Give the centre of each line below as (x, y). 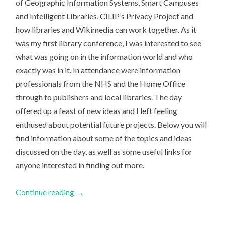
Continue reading (46, 192)
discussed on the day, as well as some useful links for (104, 151)
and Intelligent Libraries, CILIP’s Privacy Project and (105, 16)
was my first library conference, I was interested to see (109, 43)
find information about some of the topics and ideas (104, 138)
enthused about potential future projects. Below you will (111, 124)
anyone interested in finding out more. (80, 165)
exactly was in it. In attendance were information (98, 70)
